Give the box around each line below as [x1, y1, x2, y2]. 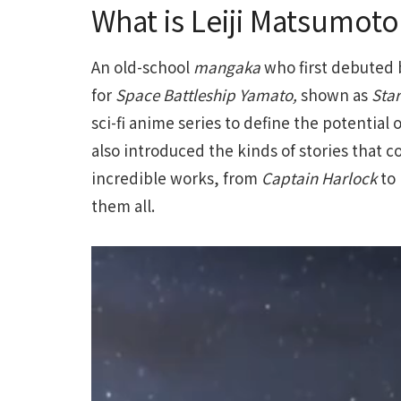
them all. [91, 194, 155, 218]
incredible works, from [91, 166, 261, 190]
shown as [301, 83, 371, 107]
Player [90, 269, 132, 291]
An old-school [91, 55, 193, 79]
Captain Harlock [261, 166, 377, 190]
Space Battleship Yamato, [115, 83, 301, 107]
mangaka [193, 55, 260, 79]
